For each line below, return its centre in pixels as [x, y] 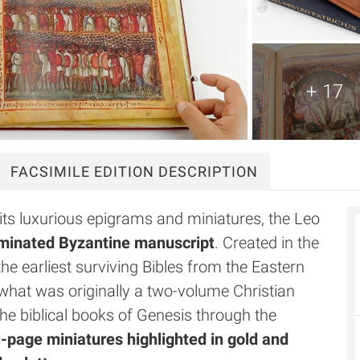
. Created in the [267, 243]
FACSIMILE [50, 172]
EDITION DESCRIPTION [174, 172]
